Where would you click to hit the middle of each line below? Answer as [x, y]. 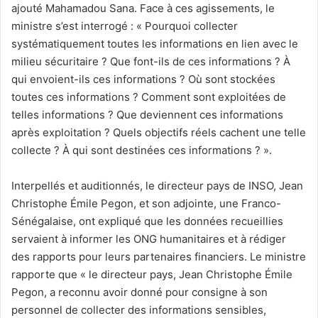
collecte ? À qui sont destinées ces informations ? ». [142, 150]
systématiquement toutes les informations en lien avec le [155, 43]
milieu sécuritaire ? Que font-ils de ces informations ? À [151, 61]
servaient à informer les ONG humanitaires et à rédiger [149, 238]
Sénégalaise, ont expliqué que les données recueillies [147, 221]
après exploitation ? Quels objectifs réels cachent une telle [159, 132]
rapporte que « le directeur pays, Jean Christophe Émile [152, 274]
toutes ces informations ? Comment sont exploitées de [149, 97]
